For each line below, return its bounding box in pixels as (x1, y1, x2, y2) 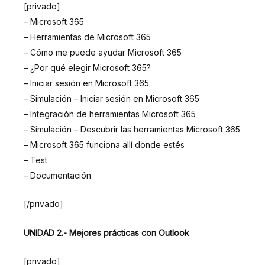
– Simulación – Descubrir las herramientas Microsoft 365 (24, 124, 240, 135)
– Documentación (24, 170, 91, 181)
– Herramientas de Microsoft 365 (24, 32, 151, 43)
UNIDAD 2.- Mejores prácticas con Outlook (24, 227, 189, 238)
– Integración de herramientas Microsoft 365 (24, 109, 196, 119)
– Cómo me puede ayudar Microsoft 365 (24, 47, 182, 58)
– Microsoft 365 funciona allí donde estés (24, 140, 185, 150)
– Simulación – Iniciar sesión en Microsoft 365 (24, 93, 199, 104)
